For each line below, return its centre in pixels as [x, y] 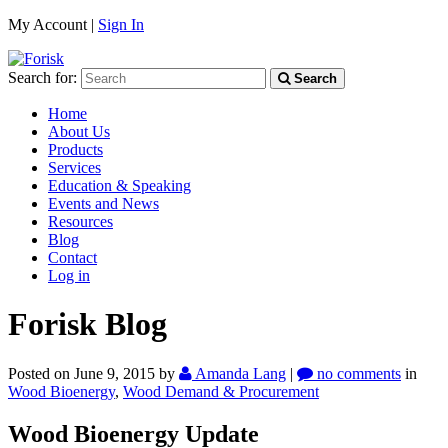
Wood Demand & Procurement [221, 391]
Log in [69, 275]
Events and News [103, 203]
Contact [72, 257]
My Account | [53, 24]
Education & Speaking [119, 185]
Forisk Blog [87, 324]
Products [75, 149]
